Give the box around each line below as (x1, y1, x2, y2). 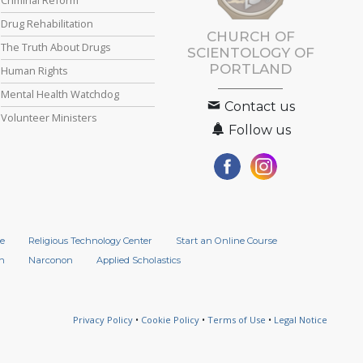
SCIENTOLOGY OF (186, 45, 314, 62)
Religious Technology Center (28, 235, 152, 247)
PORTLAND (209, 61, 293, 78)
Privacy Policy (73, 314, 133, 327)
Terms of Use (207, 314, 266, 327)
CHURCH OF (206, 28, 295, 45)
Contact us (221, 99, 296, 115)
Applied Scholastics (96, 254, 181, 267)
